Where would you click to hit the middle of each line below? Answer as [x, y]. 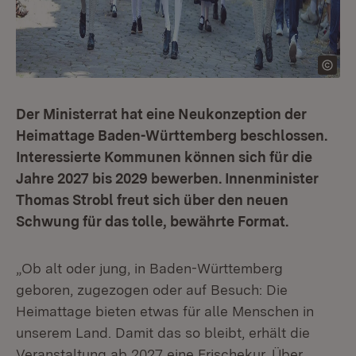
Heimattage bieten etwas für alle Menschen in [165, 311]
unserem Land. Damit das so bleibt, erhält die [163, 333]
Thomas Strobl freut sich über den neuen [152, 200]
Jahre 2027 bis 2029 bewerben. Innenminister [167, 178]
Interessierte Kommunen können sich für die [164, 157]
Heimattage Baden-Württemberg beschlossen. [172, 135]
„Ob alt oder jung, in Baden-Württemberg [149, 268]
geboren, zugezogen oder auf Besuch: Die [152, 290]
